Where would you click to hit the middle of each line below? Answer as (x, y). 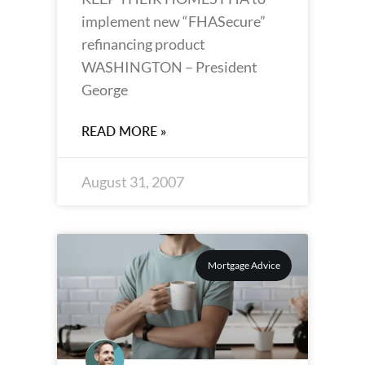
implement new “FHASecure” (174, 21)
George (105, 90)
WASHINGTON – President (169, 67)
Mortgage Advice (244, 266)
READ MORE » (124, 131)
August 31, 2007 (133, 182)
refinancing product (143, 44)
